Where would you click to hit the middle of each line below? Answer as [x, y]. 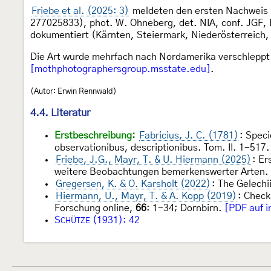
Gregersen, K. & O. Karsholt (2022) [133, 184]
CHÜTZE [75, 220]
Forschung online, [95, 208]
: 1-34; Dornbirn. [185, 208]
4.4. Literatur [60, 113]
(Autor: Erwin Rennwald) [73, 91]
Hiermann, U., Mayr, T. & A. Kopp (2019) [146, 196]
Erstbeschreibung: [95, 135]
